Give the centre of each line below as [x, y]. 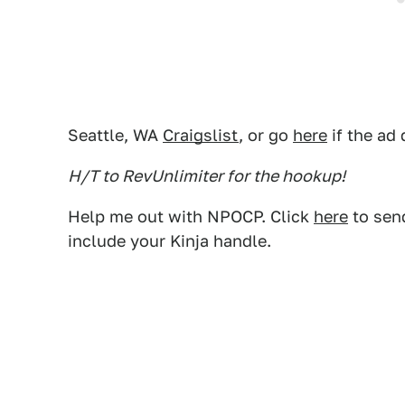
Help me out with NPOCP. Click [191, 217]
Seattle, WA [115, 135]
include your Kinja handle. [170, 241]
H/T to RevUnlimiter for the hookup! [207, 176]
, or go [266, 135]
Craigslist [201, 135]
